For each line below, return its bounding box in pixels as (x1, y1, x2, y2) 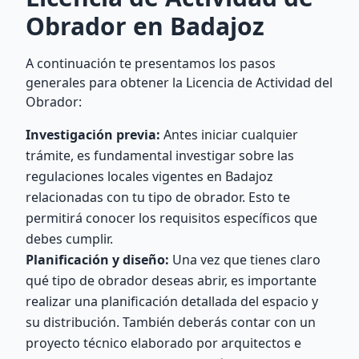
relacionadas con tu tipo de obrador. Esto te (26, 188, 290, 206)
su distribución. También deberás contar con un (26, 313, 316, 331)
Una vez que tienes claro (169, 251, 321, 268)
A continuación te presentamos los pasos (26, 54, 276, 72)
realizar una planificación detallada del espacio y (26, 292, 318, 310)
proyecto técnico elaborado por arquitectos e (26, 334, 301, 352)
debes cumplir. (26, 230, 113, 248)
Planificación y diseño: (26, 251, 169, 268)
